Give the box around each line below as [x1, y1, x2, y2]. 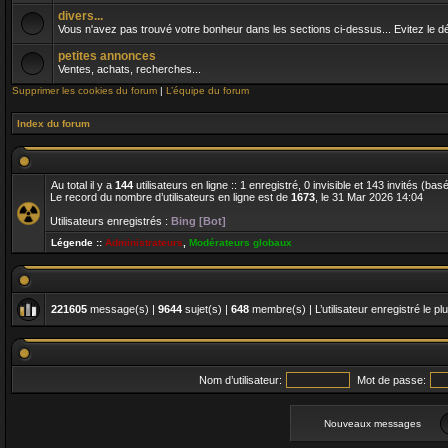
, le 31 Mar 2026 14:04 [315, 191, 423, 203]
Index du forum [17, 118, 90, 129]
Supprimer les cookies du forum [12, 85, 157, 96]
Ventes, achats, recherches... [58, 63, 201, 75]
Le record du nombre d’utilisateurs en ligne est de [50, 191, 291, 203]
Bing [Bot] [171, 215, 226, 227]
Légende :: [51, 237, 105, 248]
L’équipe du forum [166, 85, 249, 96]
